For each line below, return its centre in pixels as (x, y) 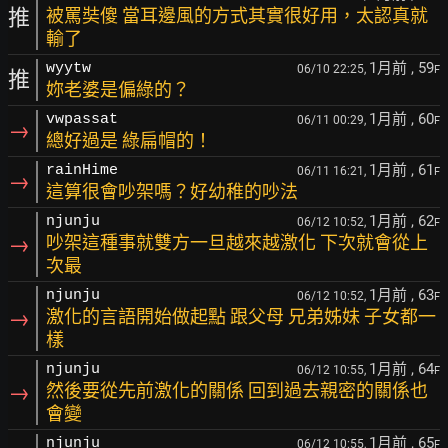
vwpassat (82, 119)
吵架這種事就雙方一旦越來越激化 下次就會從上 (237, 242)
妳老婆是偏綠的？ (118, 89)
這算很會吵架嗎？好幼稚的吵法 (172, 191)
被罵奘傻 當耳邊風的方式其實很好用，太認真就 (237, 15)
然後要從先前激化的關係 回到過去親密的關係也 (237, 390)
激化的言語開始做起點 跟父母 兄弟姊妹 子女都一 (241, 316)
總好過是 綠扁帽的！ (129, 140)
